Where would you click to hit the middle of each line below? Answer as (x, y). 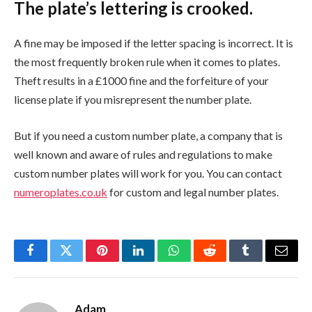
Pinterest (123, 261)
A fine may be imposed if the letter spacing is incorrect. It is (154, 43)
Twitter (83, 261)
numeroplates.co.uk (61, 192)
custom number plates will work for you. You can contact (148, 173)
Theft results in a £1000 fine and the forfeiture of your (141, 81)
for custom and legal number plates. (193, 192)
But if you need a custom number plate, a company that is (148, 135)
